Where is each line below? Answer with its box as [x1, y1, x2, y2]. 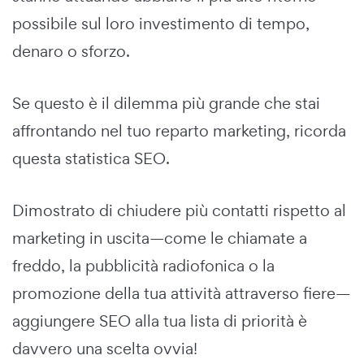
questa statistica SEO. [12, 147, 170, 169]
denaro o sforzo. [12, 40, 130, 62]
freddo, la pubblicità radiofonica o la [12, 254, 275, 276]
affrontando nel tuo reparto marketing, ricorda [12, 119, 346, 141]
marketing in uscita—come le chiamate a [12, 227, 307, 249]
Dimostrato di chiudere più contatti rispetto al [12, 199, 346, 221]
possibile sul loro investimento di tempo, [12, 12, 310, 34]
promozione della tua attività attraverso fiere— [12, 282, 350, 304]
